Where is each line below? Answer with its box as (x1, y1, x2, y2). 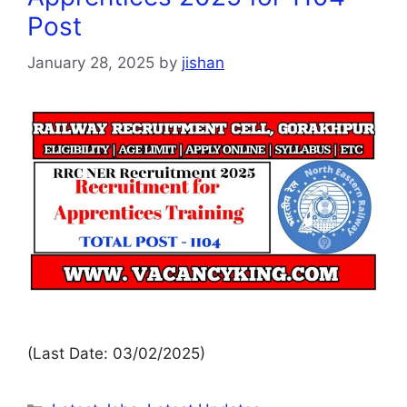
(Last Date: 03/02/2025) (27, 344, 205, 363)
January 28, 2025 (27, 54, 154, 73)
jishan (182, 54, 224, 73)
